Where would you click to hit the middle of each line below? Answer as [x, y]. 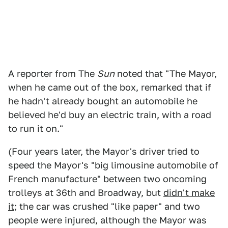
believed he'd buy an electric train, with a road [110, 115]
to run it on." [36, 129]
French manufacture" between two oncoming [107, 179]
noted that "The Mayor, [166, 74]
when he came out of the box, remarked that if [110, 88]
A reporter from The [53, 74]
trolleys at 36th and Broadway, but [86, 193]
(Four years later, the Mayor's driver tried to [104, 152]
